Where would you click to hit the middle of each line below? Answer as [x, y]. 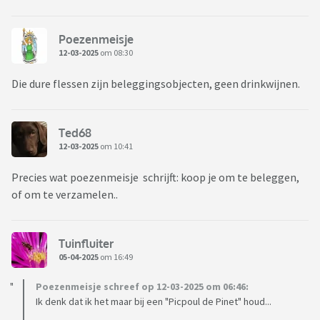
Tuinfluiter [86, 243]
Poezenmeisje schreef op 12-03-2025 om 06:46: [142, 287]
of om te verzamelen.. [65, 195]
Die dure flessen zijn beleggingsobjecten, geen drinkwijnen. [156, 84]
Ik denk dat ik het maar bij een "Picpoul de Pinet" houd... [154, 302]
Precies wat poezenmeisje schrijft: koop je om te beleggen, [155, 177]
